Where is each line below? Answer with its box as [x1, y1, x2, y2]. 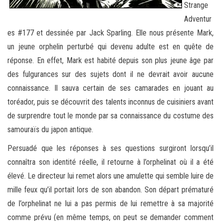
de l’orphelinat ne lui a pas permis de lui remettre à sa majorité [7, 198, 214, 208]
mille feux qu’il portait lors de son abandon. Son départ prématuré [7, 184, 214, 194]
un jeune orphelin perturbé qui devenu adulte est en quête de [7, 41, 214, 51]
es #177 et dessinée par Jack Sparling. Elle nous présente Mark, [7, 28, 214, 37]
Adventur [184, 14, 212, 24]
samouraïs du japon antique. [7, 124, 93, 134]
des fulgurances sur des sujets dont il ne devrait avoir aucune [7, 69, 214, 79]
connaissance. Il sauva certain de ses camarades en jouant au [7, 83, 214, 93]
